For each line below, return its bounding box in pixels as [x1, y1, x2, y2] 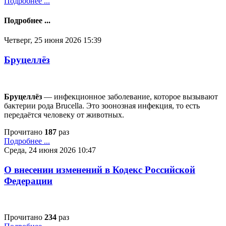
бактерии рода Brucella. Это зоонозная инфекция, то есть [4, 101, 200, 110]
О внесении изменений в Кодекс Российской [4, 164, 195, 175]
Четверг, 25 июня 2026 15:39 [4, 36, 101, 45]
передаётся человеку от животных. [4, 110, 124, 119]
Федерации [4, 175, 52, 186]
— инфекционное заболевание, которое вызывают [42, 92, 218, 101]
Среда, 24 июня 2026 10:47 [4, 145, 96, 154]
